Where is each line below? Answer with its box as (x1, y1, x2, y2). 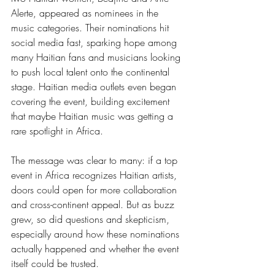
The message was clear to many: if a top (11, 153, 180, 167)
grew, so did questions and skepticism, (11, 212, 172, 226)
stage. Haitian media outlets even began (11, 80, 179, 93)
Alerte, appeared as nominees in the (11, 6, 161, 20)
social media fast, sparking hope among (11, 36, 180, 49)
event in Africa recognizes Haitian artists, (11, 168, 180, 182)
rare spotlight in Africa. (11, 124, 103, 137)
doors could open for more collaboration (11, 183, 180, 196)
